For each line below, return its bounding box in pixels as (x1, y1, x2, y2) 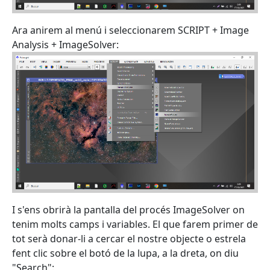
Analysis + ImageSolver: (12, 37, 119, 51)
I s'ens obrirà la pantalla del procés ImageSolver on (12, 203, 245, 216)
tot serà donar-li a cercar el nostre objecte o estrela (12, 232, 246, 245)
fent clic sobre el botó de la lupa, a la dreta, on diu (12, 246, 239, 260)
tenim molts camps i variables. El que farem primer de (12, 218, 258, 231)
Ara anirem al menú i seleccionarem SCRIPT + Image (12, 23, 249, 37)
